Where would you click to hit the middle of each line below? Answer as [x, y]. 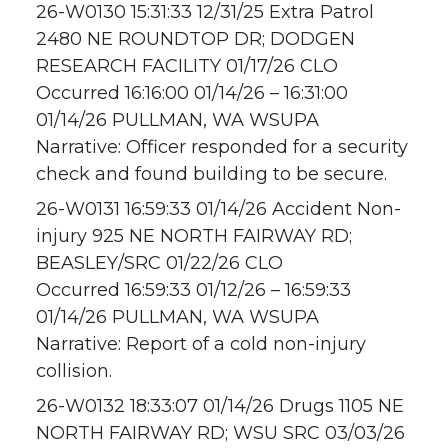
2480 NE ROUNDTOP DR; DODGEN [195, 39]
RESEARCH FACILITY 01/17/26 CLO [187, 66]
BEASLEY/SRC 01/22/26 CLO [159, 263]
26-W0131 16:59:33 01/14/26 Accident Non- [218, 209]
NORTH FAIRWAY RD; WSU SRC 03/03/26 [220, 433]
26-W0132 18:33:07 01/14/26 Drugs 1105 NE [220, 406]
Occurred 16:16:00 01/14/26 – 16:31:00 [192, 93]
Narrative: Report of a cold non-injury [201, 344]
